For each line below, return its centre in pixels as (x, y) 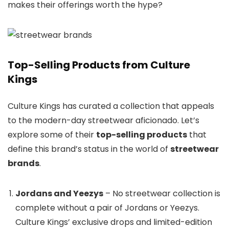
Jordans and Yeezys (59, 194)
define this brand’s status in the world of (89, 149)
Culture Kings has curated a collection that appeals (111, 106)
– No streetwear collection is (162, 194)
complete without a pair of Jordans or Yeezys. (107, 208)
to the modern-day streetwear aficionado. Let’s (104, 121)
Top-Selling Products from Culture (99, 65)
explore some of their (52, 135)
